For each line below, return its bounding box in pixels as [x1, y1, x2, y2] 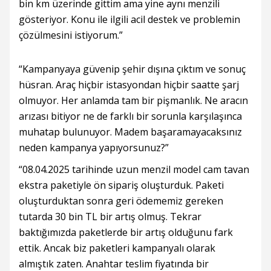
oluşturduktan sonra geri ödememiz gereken [19, 194, 223, 207]
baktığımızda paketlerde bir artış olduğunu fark [19, 226, 233, 239]
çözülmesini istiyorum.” [19, 28, 123, 42]
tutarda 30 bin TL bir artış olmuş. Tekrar [19, 210, 201, 223]
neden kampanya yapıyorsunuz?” [19, 141, 169, 154]
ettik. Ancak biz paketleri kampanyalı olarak [19, 241, 215, 255]
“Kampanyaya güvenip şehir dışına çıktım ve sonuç [19, 62, 246, 76]
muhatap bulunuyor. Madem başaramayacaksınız [19, 125, 242, 139]
